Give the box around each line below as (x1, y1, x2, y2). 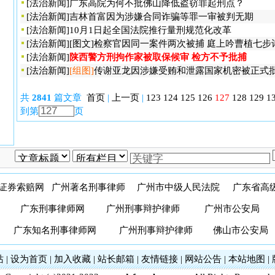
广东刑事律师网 (20, 204, 85, 214)
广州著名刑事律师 (52, 182, 125, 192)
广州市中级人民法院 (137, 182, 220, 192)
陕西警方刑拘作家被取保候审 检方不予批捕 (69, 52, 247, 62)
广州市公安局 (204, 204, 260, 214)
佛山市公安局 (213, 225, 268, 235)
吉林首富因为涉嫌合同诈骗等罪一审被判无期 (69, 12, 254, 21)
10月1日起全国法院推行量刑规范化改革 (69, 25, 231, 35)
